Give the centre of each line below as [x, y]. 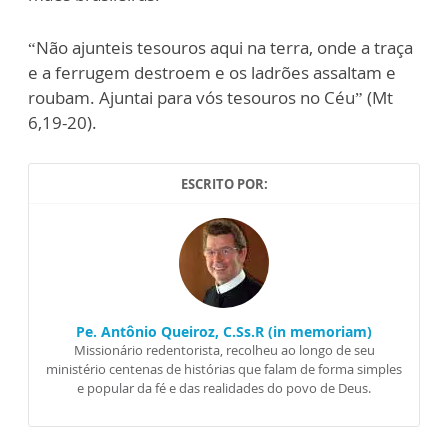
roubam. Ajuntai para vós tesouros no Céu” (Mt [210, 98]
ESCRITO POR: [224, 184]
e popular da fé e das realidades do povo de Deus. [224, 388]
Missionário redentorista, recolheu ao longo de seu [224, 350]
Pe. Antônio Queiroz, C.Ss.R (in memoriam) [224, 332]
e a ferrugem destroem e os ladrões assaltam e [212, 73]
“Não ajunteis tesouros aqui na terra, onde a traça [220, 48]
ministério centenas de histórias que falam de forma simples [224, 369]
